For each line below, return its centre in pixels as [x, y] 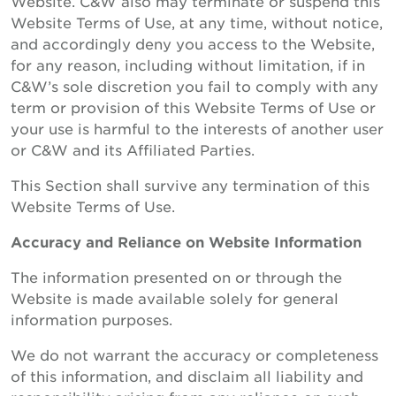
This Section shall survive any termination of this [190, 185]
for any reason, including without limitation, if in [188, 65]
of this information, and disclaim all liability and [187, 376]
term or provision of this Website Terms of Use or [193, 107]
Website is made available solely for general [175, 298]
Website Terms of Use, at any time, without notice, [197, 22]
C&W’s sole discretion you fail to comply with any [194, 86]
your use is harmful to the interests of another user [197, 128]
